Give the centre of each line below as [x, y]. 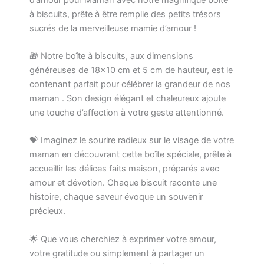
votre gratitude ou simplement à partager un [117, 253]
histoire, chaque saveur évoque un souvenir [116, 197]
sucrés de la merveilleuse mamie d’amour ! [113, 28]
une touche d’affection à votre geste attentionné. [127, 112]
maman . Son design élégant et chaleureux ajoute [128, 98]
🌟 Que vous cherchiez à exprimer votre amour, [123, 239]
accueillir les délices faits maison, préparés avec [124, 169]
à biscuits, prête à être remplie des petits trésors [125, 14]
